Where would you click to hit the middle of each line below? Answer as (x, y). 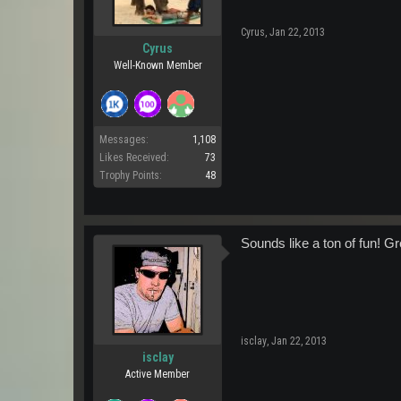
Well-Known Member (158, 65)
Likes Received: (134, 158)
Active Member (158, 374)
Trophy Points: (131, 175)
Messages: (124, 140)
